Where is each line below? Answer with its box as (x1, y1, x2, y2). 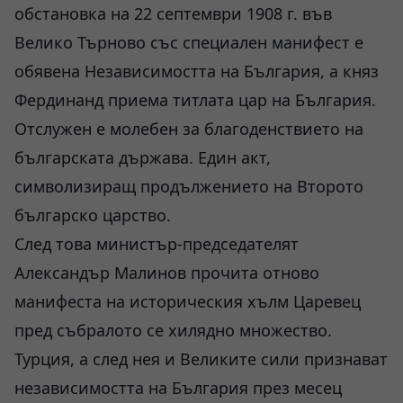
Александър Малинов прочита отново (14, 262, 319, 283)
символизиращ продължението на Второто (14, 175, 363, 197)
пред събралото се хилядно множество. (14, 319, 332, 341)
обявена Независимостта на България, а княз (14, 60, 379, 82)
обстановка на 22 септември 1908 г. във (14, 3, 332, 24)
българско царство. (14, 204, 171, 226)
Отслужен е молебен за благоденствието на (14, 118, 363, 139)
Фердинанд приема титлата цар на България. (14, 89, 376, 111)
